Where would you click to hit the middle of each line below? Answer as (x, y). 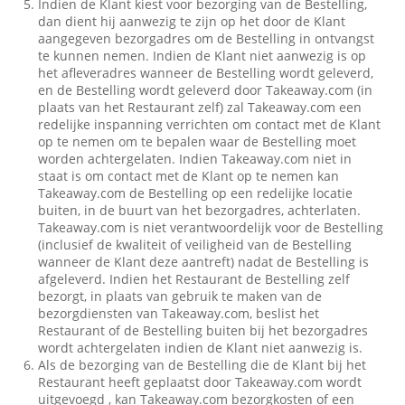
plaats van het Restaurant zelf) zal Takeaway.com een (200, 107)
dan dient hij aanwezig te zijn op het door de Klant (192, 21)
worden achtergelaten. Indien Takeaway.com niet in (195, 159)
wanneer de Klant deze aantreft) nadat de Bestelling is (204, 262)
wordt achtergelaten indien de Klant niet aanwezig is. (201, 348)
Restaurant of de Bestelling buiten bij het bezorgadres (203, 330)
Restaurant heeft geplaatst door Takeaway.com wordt (200, 382)
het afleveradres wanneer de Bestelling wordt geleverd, (206, 73)
